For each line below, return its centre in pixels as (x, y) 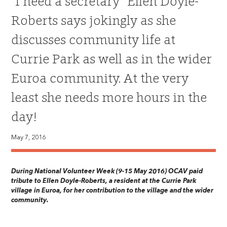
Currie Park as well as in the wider (112, 58)
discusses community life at (93, 39)
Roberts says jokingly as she (94, 20)
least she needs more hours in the (109, 97)
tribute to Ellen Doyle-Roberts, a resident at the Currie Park (104, 181)
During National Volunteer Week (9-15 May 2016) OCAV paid (107, 171)
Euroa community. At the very (100, 78)
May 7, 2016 (29, 137)
